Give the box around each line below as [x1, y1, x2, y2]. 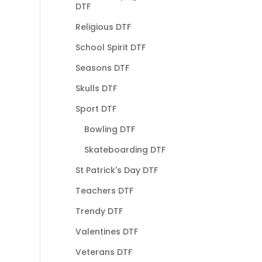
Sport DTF [75, 102, 116, 115]
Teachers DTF [75, 184, 133, 196]
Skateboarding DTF [84, 143, 166, 156]
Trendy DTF [75, 205, 123, 217]
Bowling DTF [84, 123, 135, 135]
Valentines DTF [75, 225, 138, 237]
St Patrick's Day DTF [75, 164, 158, 176]
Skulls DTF [75, 82, 117, 94]
